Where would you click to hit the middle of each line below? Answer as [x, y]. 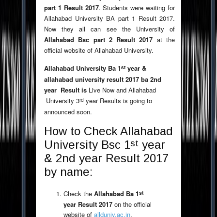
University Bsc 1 [87, 145]
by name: [68, 172]
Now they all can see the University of [109, 29]
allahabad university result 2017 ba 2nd [103, 79]
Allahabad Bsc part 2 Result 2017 [99, 40]
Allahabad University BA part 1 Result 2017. [109, 18]
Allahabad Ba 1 [116, 194]
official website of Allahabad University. [99, 50]
